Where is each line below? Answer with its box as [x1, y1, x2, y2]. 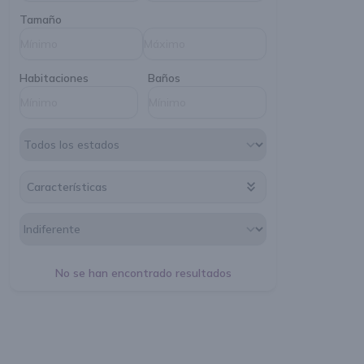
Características [27, 180, 107, 194]
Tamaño [19, 12, 62, 27]
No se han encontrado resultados [54, 266, 232, 280]
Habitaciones [19, 71, 89, 85]
